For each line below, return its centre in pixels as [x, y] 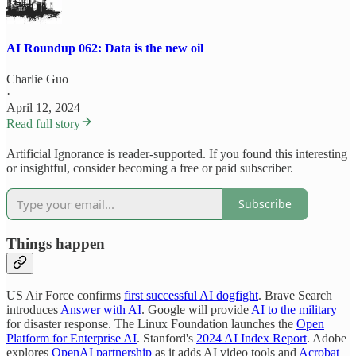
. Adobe [327, 339]
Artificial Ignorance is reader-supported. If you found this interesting [177, 153]
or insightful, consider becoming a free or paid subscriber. [150, 168]
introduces [33, 310]
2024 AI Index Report [252, 339]
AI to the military [294, 310]
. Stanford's [166, 339]
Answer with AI [101, 310]
